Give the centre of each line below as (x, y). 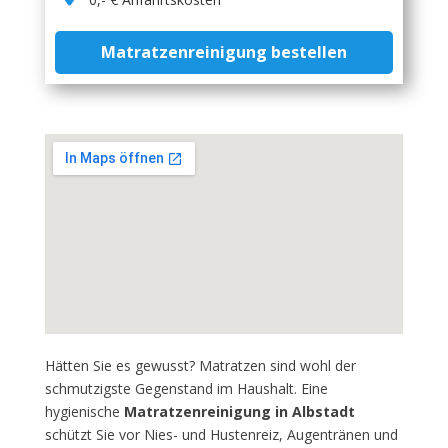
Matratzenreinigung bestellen (223, 52)
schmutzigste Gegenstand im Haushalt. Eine (186, 388)
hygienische (84, 411)
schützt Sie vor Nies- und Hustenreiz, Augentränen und (221, 434)
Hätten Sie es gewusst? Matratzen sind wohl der (200, 365)
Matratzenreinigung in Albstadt (239, 411)
